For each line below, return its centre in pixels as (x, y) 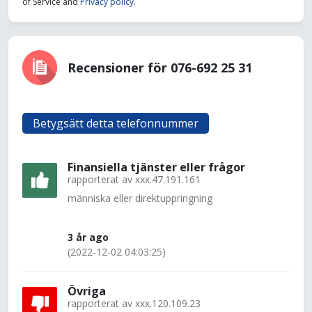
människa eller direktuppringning (140, 198)
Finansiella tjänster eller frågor (156, 167)
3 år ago (88, 237)
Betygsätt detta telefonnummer (116, 123)
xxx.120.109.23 (168, 303)
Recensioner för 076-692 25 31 (160, 67)
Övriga (87, 291)
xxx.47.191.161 (168, 179)
